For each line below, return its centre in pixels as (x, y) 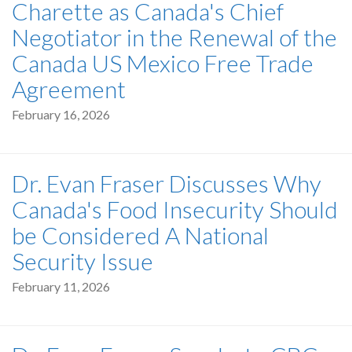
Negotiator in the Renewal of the (174, 37)
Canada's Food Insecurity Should (175, 209)
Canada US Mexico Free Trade (163, 62)
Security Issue (82, 260)
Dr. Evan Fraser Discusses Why (167, 183)
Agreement (69, 88)
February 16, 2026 (61, 114)
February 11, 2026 (61, 286)
